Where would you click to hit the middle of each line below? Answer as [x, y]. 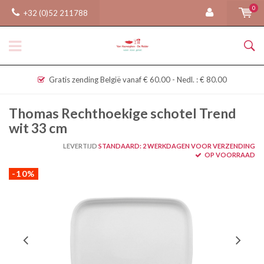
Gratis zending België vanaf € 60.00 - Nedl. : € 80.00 [138, 80]
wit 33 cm [38, 128]
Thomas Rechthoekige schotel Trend [122, 113]
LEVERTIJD [80, 146]
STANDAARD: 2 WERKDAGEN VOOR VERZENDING [176, 146]
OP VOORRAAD [229, 155]
